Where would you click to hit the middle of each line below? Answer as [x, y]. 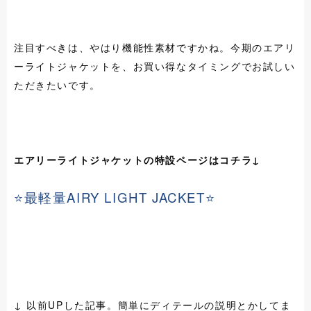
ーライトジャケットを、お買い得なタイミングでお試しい [155, 66]
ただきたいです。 [57, 85]
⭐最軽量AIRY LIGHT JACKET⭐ [115, 197]
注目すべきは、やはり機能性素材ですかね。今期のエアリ [155, 48]
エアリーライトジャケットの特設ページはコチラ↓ [137, 160]
